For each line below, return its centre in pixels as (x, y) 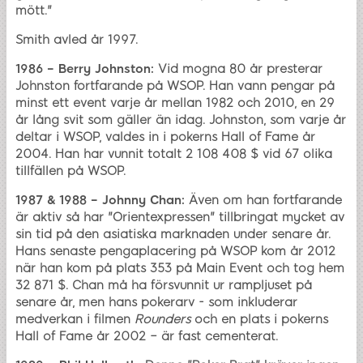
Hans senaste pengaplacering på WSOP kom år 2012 (175, 251)
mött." (34, 10)
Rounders (162, 319)
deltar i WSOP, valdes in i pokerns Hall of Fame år (165, 137)
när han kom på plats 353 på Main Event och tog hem (180, 268)
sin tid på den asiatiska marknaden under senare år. (173, 234)
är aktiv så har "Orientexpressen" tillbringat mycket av (180, 217)
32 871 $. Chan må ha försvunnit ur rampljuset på (164, 285)
